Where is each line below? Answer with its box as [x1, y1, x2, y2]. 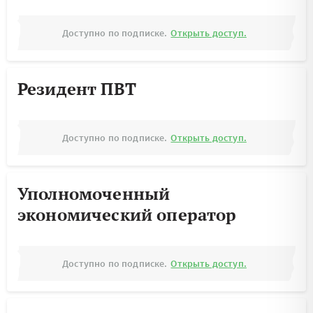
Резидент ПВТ [17, 78, 136, 100]
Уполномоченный [17, 182, 170, 205]
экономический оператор [17, 203, 237, 226]
